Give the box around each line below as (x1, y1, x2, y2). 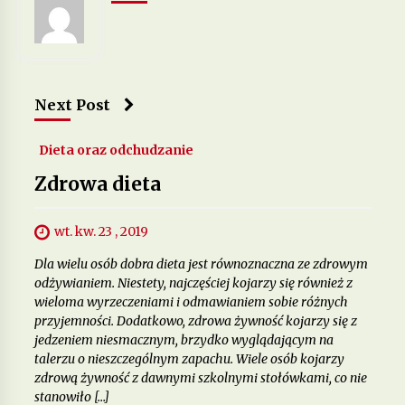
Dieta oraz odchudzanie (38, 141, 193, 158)
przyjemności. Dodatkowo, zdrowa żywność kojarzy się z (33, 312, 357, 329)
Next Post (33, 95, 110, 114)
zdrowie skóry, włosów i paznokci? (122, 54, 311, 68)
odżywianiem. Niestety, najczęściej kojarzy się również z (33, 274, 353, 291)
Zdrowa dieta (33, 171, 161, 196)
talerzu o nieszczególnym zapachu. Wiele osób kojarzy (33, 350, 344, 367)
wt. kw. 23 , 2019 (53, 222, 148, 240)
